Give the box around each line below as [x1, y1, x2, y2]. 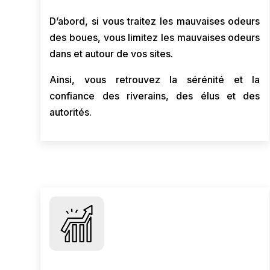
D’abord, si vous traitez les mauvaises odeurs [49, 15, 260, 27]
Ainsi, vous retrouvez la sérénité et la [49, 74, 260, 86]
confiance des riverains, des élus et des [49, 90, 260, 102]
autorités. [49, 106, 92, 118]
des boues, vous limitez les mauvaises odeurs [49, 31, 260, 43]
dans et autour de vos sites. [49, 48, 174, 60]
